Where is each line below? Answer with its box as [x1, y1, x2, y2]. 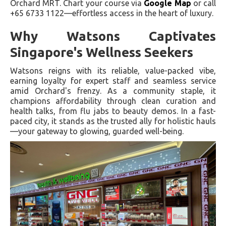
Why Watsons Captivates [10, 29, 216, 44]
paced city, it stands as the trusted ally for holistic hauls [10, 117, 216, 126]
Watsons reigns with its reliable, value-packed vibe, [10, 66, 216, 76]
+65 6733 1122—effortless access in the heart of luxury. [10, 9, 213, 18]
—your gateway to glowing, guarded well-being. [10, 127, 184, 136]
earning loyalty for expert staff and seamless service [10, 76, 216, 86]
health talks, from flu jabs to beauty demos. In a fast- [10, 106, 216, 116]
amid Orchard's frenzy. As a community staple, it [10, 86, 216, 96]
